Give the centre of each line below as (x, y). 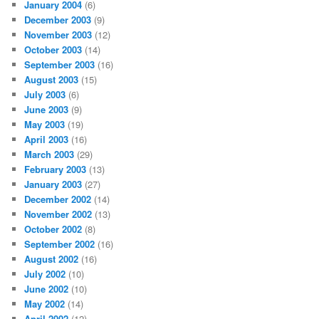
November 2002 (58, 214)
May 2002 (45, 303)
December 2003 (58, 19)
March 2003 (49, 154)
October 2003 (53, 49)
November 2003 (58, 34)
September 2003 (60, 64)
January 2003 (53, 184)
